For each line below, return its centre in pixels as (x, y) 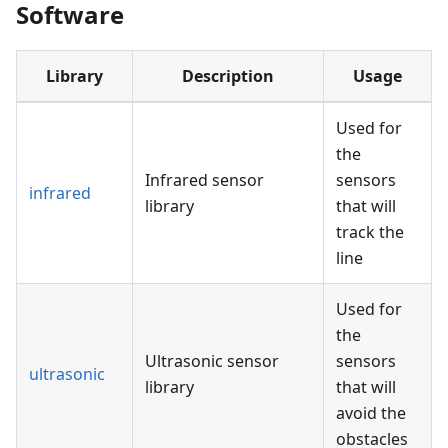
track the (370, 231)
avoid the (371, 412)
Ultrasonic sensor (212, 360)
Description (228, 75)
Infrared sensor (204, 179)
